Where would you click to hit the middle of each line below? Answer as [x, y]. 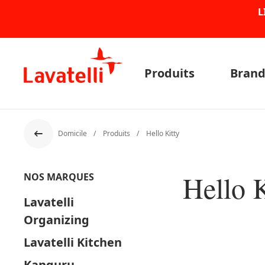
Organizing [56, 220]
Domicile [73, 133]
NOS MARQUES [59, 177]
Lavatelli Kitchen [73, 242]
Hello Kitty [163, 133]
